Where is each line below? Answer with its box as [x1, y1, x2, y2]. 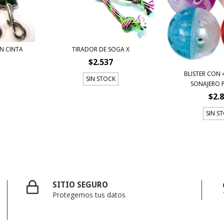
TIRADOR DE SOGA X [72, 44, 130, 53]
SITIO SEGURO [52, 179, 108, 189]
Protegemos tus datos [52, 189, 126, 199]
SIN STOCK [86, 74, 116, 83]
